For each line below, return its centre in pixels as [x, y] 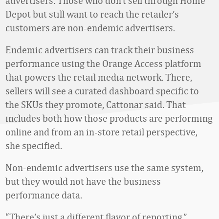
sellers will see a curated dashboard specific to [102, 91]
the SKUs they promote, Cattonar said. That [96, 104]
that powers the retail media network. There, [99, 77]
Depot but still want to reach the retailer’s [92, 14]
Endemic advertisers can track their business [100, 50]
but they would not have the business [83, 181]
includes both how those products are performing [109, 118]
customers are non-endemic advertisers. [90, 28]
